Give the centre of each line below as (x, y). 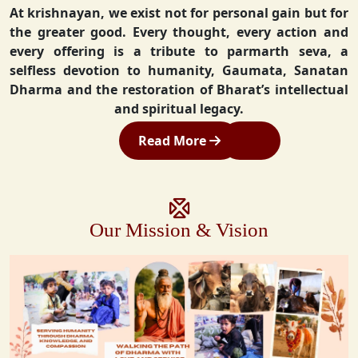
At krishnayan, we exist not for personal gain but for (179, 13)
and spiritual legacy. (179, 109)
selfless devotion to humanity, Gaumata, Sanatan (179, 70)
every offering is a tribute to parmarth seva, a (179, 51)
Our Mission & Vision (179, 230)
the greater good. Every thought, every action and (179, 32)
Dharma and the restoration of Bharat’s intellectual (179, 89)
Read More (173, 141)
